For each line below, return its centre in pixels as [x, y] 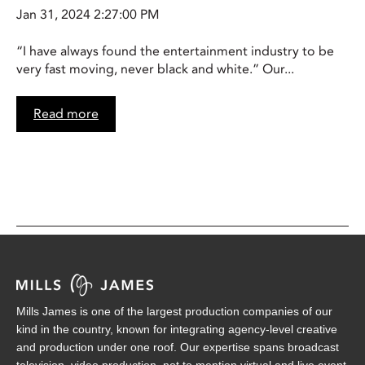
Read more [66, 114]
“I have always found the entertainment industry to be [175, 51]
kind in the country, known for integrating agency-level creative [177, 329]
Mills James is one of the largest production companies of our [174, 311]
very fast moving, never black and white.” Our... [155, 69]
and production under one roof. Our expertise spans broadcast [178, 347]
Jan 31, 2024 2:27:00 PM [88, 15]
